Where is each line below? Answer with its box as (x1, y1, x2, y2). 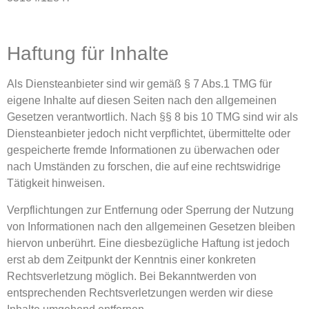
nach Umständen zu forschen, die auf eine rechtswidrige (7, 161, 281, 173)
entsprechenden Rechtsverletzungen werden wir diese (7, 286, 273, 299)
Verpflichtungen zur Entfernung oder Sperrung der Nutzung (7, 203, 294, 216)
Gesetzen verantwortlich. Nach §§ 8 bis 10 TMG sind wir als (7, 111, 298, 123)
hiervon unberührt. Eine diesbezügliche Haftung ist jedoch (7, 237, 290, 249)
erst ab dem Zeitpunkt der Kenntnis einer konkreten (7, 253, 256, 266)
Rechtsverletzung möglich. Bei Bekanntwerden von (7, 270, 257, 282)
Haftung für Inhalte (7, 43, 169, 65)
